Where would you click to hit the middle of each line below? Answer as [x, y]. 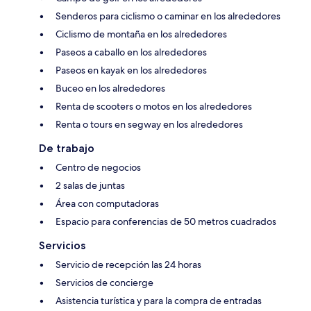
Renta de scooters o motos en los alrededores [154, 106]
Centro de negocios [98, 167]
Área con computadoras [107, 203]
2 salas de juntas [90, 185]
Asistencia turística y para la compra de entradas [159, 300]
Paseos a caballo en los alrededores [131, 52]
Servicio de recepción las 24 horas [128, 264]
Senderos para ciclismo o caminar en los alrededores [168, 16]
